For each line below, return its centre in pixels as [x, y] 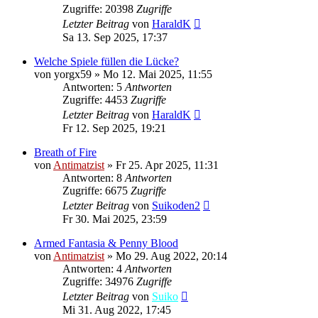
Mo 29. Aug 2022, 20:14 [171, 256]
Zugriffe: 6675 [97, 190]
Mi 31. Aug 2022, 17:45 [117, 309]
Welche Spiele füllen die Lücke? [106, 61]
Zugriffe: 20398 [99, 9]
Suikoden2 [176, 205]
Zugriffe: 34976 [99, 281]
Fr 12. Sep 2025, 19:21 [114, 128]
